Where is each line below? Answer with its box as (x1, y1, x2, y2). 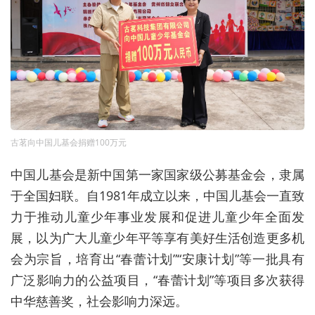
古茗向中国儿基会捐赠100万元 (11, 136, 127, 148)
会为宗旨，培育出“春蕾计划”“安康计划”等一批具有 (11, 250, 304, 267)
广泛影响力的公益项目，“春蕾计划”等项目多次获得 (11, 271, 304, 288)
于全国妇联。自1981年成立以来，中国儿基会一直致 (11, 186, 304, 204)
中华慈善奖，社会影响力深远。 (11, 292, 188, 309)
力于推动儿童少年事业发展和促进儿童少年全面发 (11, 207, 304, 225)
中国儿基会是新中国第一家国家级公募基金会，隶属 (11, 165, 304, 183)
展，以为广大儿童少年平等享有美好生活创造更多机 (11, 229, 304, 246)
